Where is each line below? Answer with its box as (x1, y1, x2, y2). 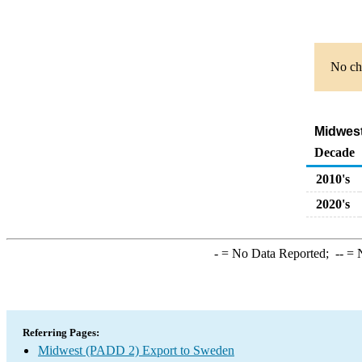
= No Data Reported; (217, 246, 335, 260)
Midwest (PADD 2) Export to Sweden (38, 343, 234, 357)
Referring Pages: (23, 326, 99, 339)
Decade (314, 145, 355, 159)
